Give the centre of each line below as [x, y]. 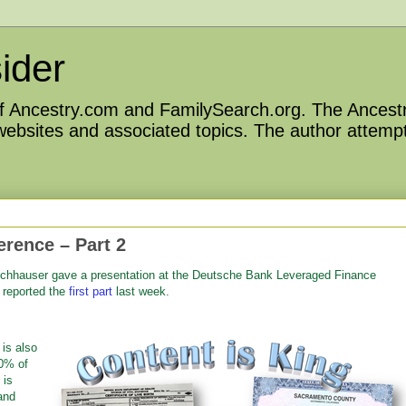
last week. [141, 291]
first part [91, 291]
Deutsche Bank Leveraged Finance [284, 275]
